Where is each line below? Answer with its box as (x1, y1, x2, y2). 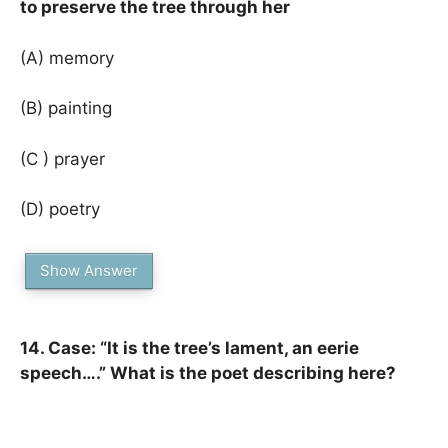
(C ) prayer (20, 148, 105, 169)
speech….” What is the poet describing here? (20, 362, 396, 383)
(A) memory (20, 47, 114, 68)
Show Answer (40, 260, 138, 280)
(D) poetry (20, 199, 100, 219)
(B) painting (20, 98, 112, 118)
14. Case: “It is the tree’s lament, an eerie (20, 337, 359, 358)
